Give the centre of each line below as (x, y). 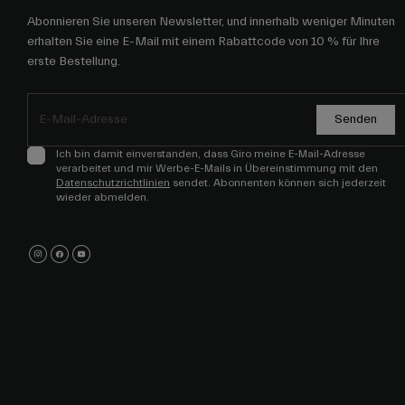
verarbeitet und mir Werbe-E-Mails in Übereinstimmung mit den (217, 168)
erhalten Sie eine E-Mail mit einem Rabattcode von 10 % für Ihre (203, 41)
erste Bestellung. (74, 61)
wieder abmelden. (103, 197)
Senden (356, 119)
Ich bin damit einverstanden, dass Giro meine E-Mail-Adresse (211, 153)
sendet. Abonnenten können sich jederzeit (278, 182)
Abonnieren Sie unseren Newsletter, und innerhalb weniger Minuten (211, 21)
